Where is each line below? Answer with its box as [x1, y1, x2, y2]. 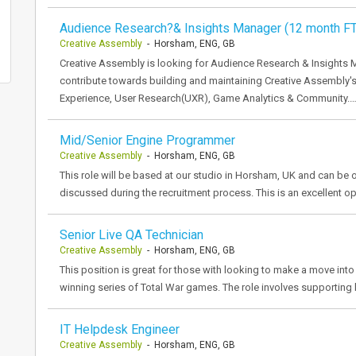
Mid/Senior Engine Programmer [60, 133, 235, 148]
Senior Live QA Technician [60, 227, 203, 242]
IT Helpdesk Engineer [60, 322, 180, 337]
